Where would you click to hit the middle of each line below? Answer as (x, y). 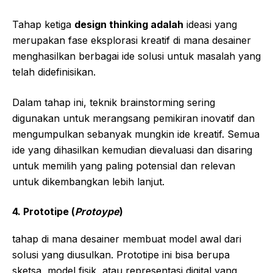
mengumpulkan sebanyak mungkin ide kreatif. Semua (136, 134)
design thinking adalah (129, 24)
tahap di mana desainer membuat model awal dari (127, 239)
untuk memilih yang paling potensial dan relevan (124, 165)
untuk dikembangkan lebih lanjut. (88, 181)
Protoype (97, 211)
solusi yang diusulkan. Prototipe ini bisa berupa (121, 254)
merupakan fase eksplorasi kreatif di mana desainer (132, 40)
